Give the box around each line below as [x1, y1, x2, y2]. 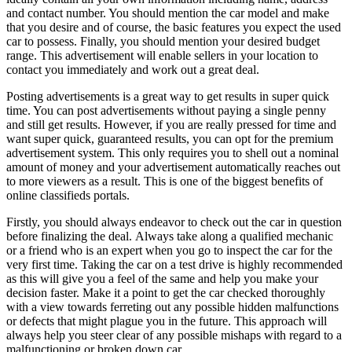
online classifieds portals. [6, 188, 130, 202]
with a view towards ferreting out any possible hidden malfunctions [6, 299, 339, 313]
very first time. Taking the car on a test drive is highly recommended [6, 257, 343, 271]
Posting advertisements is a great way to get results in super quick [6, 89, 329, 103]
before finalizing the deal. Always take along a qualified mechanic [6, 229, 333, 243]
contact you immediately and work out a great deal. [6, 62, 259, 76]
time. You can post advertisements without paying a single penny [6, 103, 326, 117]
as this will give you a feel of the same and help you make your [6, 271, 318, 285]
